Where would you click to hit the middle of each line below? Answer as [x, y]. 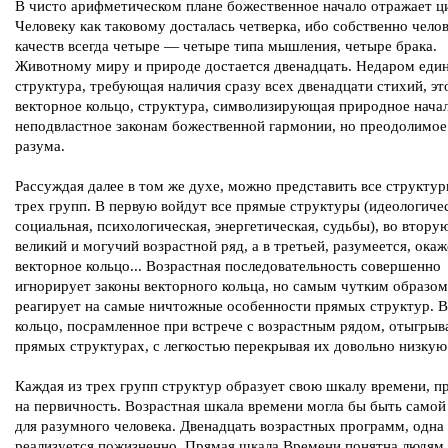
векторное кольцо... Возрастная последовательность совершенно [228, 266]
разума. [40, 146]
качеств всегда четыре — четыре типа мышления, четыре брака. [226, 46]
